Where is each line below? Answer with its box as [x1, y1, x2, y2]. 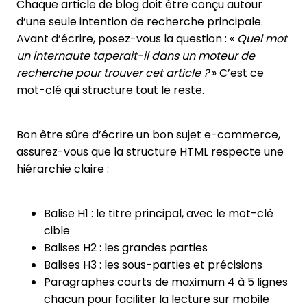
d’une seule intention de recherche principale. [16, 13, 263, 29]
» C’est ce [209, 64, 264, 81]
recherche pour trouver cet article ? [16, 64, 209, 81]
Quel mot [237, 30, 287, 47]
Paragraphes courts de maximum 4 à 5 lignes [44, 273, 288, 290]
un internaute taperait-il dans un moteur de [16, 47, 255, 64]
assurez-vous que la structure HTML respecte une [16, 143, 284, 160]
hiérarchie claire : [16, 160, 109, 177]
